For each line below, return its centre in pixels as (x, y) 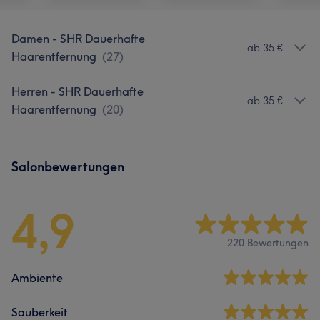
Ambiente (37, 278)
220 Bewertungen (268, 242)
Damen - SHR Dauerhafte (78, 39)
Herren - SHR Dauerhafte (77, 91)
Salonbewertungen (68, 167)
